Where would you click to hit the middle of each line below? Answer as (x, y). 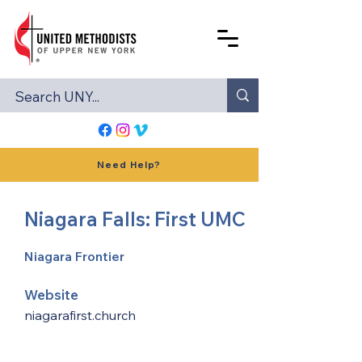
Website (51, 295)
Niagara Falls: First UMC (135, 219)
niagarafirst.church (80, 315)
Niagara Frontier (74, 256)
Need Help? (129, 165)
